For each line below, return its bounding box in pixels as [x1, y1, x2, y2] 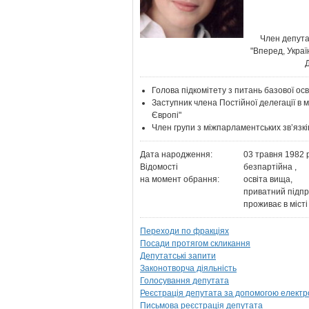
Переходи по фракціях [140, 226, 229, 236]
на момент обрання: [140, 175, 219, 184]
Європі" [152, 110, 181, 120]
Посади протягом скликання [140, 239, 250, 248]
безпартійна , [243, 162, 297, 172]
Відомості [140, 162, 178, 172]
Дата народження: [140, 150, 212, 159]
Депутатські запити [140, 251, 216, 261]
